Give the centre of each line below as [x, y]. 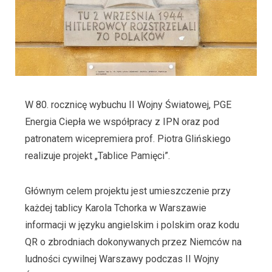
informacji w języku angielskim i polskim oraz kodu [132, 225]
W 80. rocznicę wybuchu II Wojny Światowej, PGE [128, 105]
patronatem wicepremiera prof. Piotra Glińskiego [127, 139]
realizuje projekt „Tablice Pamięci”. [97, 156]
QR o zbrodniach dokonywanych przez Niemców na [133, 242]
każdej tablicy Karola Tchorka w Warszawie [115, 208]
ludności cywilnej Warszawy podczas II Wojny [122, 259]
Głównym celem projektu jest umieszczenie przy [127, 191]
